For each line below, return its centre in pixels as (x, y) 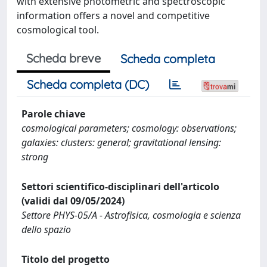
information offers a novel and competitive (113, 15)
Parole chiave (53, 114)
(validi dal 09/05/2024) (73, 201)
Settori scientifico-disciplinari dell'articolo (120, 187)
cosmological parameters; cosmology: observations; (129, 128)
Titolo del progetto (66, 259)
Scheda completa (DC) (88, 84)
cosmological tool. (58, 30)
